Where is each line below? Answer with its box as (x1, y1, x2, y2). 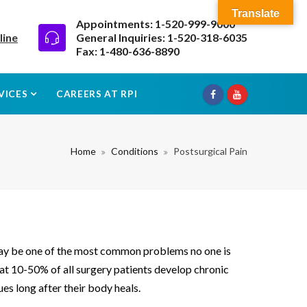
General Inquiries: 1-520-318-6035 (76, 30, 247, 44)
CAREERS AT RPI (56, 88, 138, 99)
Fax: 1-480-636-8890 (76, 44, 180, 58)
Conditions (111, 145, 158, 157)
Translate (232, 8, 280, 19)
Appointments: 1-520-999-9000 (76, 16, 235, 30)
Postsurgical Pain (173, 145, 247, 157)
